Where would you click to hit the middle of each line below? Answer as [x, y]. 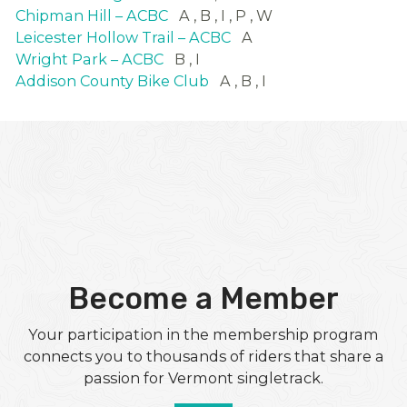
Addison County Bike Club [112, 81]
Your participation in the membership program [203, 334]
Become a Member [203, 298]
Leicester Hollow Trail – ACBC [123, 38]
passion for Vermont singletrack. [203, 377]
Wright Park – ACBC [89, 60]
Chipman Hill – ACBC [91, 16]
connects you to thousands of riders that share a [203, 356]
